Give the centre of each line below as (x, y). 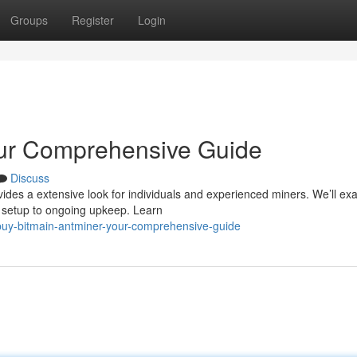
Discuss (30, 178)
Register (93, 20)
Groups (29, 20)
